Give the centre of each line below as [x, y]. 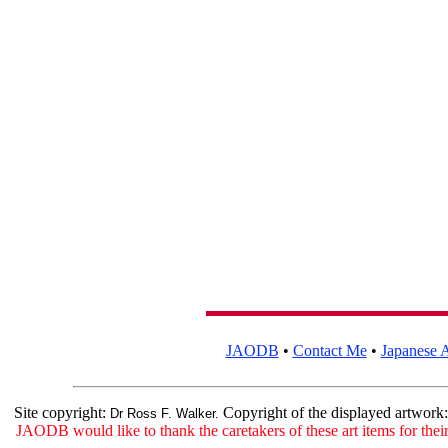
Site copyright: [61, 412]
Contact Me [329, 350]
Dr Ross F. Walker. [164, 413]
